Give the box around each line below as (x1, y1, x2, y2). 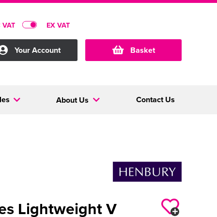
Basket (130, 45, 155, 56)
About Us (56, 94, 91, 106)
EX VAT (46, 19, 70, 30)
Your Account (15, 45, 61, 56)
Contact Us (136, 94, 175, 105)
